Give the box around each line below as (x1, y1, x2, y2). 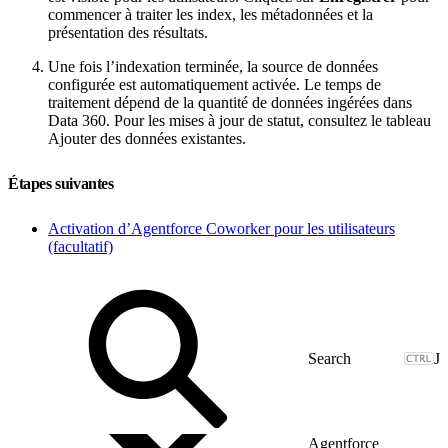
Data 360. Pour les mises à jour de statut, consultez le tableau (48, 111, 431, 129)
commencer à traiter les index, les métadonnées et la (48, 5, 373, 23)
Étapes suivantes (8, 174, 118, 192)
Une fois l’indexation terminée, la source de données (48, 57, 378, 75)
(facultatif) (48, 237, 113, 255)
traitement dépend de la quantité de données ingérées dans (48, 93, 412, 111)
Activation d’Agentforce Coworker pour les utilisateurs (48, 219, 395, 237)
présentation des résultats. (48, 23, 208, 41)
